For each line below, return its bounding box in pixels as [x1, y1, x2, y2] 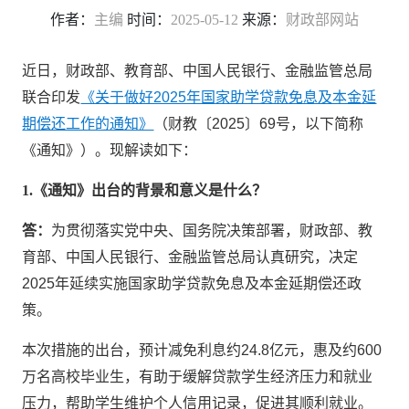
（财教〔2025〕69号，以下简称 [153, 116, 364, 131]
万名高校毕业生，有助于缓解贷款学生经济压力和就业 [22, 369, 373, 384]
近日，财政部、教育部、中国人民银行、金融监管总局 [22, 63, 373, 79]
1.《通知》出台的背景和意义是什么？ [22, 183, 267, 198]
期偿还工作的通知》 [22, 116, 154, 131]
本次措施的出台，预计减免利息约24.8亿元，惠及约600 [22, 342, 383, 358]
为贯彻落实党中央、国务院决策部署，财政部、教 [51, 223, 373, 238]
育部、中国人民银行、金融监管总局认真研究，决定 [22, 249, 359, 265]
